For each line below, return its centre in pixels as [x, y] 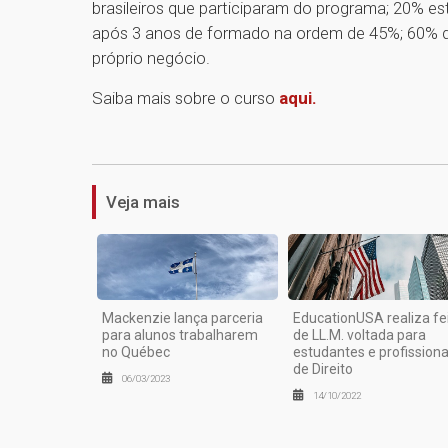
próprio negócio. [151, 58]
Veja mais [143, 202]
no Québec [136, 351]
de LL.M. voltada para [359, 334]
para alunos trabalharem [180, 334]
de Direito [322, 368]
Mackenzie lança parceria [182, 317]
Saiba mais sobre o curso [185, 98]
